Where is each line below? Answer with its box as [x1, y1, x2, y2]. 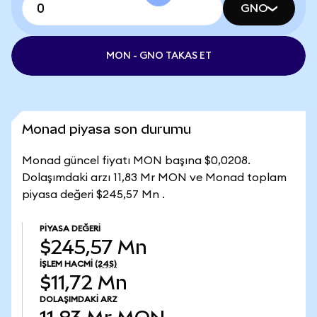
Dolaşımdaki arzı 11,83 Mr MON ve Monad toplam [22, 172, 287, 183]
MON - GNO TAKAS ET [105, 51, 212, 61]
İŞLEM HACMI [40, 260, 93, 268]
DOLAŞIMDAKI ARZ [40, 295, 117, 304]
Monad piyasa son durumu [22, 122, 191, 137]
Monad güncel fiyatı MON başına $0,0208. [22, 155, 250, 166]
